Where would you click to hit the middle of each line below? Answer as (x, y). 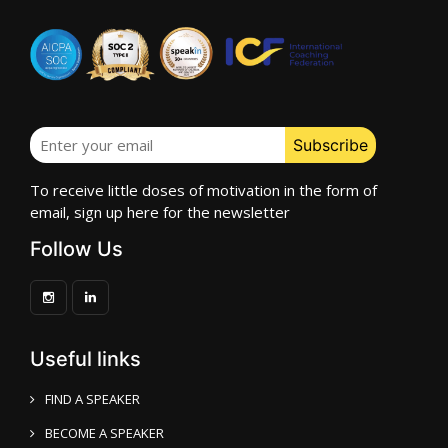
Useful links (85, 359)
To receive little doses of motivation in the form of (203, 190)
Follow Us (76, 249)
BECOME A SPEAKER (104, 433)
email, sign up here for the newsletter (160, 212)
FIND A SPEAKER (92, 399)
